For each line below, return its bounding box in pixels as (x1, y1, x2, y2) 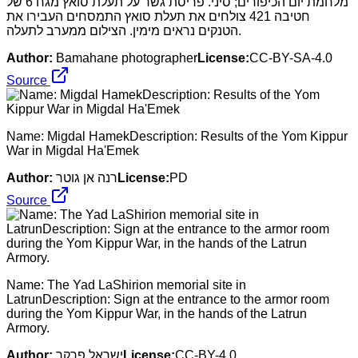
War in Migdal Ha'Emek (6, 143, 139, 157)
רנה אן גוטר (56, 170, 117, 185)
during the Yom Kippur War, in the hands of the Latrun (6, 306, 307, 320)
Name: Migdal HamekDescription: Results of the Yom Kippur (6, 129, 348, 143)
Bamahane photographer (56, 50, 197, 65)
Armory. (6, 320, 50, 335)
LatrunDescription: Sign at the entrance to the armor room (6, 292, 329, 306)
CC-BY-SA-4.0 (249, 50, 332, 65)
